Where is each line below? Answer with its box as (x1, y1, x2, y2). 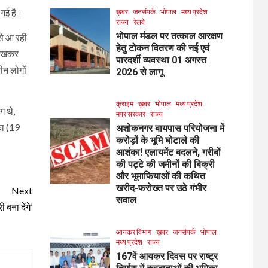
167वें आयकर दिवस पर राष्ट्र (115, 250, 218, 262)
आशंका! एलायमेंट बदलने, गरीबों (115, 146, 221, 158)
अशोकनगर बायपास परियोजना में (115, 122, 224, 134)
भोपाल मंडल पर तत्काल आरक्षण (115, 30, 223, 42)
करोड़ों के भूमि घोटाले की (115, 134, 199, 146)
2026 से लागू (115, 66, 163, 78)
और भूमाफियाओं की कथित (115, 170, 205, 182)
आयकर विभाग (115, 227, 151, 236)
